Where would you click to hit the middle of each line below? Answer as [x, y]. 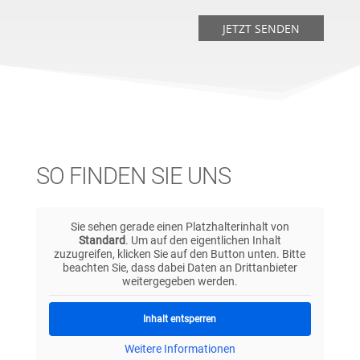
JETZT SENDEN [262, 28]
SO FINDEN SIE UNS [133, 176]
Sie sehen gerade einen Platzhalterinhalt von [180, 226]
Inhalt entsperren [180, 319]
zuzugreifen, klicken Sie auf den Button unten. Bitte [180, 254]
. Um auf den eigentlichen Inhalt [203, 240]
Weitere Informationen [180, 348]
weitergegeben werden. [180, 281]
